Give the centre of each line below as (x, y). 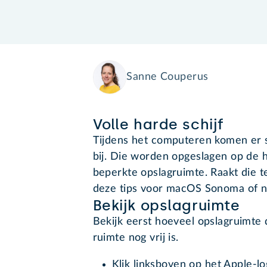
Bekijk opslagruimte (166, 206)
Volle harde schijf (158, 125)
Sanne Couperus (167, 77)
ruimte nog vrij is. (136, 238)
